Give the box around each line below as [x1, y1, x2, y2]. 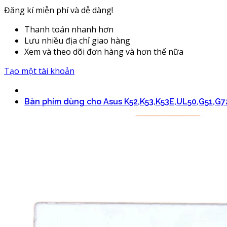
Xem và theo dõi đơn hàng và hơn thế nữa [24, 46, 183, 57]
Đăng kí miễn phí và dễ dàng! [4, 4, 113, 16]
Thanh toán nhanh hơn [24, 23, 113, 35]
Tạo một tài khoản [4, 65, 74, 77]
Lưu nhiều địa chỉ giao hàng [24, 34, 130, 46]
